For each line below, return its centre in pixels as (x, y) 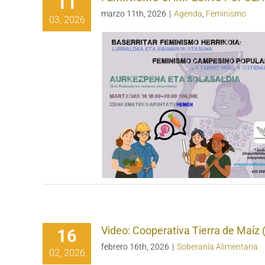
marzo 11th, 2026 (134, 14)
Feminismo (226, 14)
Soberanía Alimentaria (217, 247)
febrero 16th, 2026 (135, 247)
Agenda (188, 14)
